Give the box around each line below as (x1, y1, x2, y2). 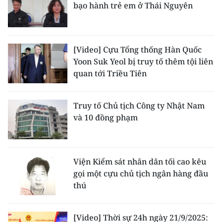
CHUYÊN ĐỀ (7, 16, 54, 27)
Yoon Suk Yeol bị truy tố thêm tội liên (73, 56, 213, 67)
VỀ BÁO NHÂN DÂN (7, 72, 83, 83)
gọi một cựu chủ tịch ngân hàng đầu (73, 168, 208, 179)
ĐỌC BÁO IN (7, 191, 55, 202)
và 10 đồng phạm (73, 112, 138, 123)
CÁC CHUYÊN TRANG (7, 40, 89, 51)
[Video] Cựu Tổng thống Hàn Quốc (73, 44, 202, 55)
